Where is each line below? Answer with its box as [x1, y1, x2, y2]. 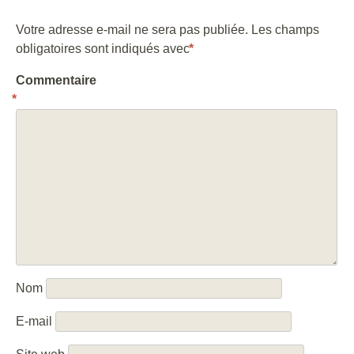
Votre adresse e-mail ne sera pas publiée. [16, 23, 248, 36]
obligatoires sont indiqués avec [16, 42, 193, 55]
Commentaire [16, 73, 96, 87]
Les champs [251, 23, 319, 36]
